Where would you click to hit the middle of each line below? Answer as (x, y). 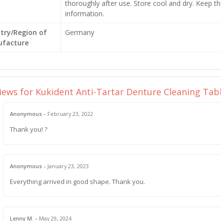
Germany (79, 32)
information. (84, 14)
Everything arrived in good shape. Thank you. (77, 181)
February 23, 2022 (70, 114)
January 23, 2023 (68, 166)
